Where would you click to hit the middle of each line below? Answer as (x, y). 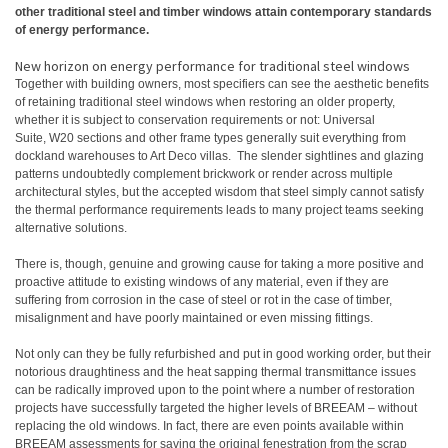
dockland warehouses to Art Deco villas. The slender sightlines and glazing (219, 156)
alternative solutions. (71, 228)
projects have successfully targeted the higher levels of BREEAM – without (216, 408)
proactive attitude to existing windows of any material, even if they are (202, 282)
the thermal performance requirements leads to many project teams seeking (219, 210)
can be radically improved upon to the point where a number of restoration (215, 390)
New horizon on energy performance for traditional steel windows (212, 66)
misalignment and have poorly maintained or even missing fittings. (194, 318)
